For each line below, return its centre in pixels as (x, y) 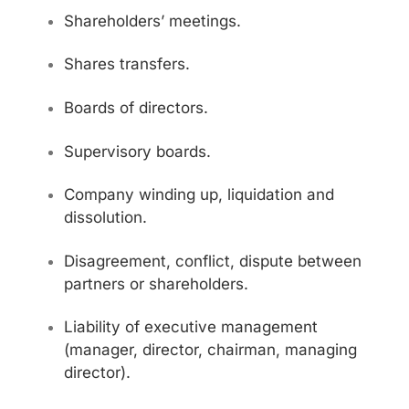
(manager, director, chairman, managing (210, 350)
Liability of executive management (191, 327)
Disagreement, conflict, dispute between (213, 261)
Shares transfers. (127, 64)
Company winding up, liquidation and (199, 195)
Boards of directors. (136, 108)
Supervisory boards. (137, 151)
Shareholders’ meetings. (152, 21)
